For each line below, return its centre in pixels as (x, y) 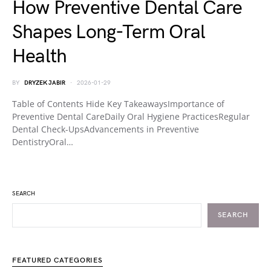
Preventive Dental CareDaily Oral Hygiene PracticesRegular (131, 117)
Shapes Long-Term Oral (109, 33)
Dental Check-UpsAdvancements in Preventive (106, 129)
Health (40, 57)
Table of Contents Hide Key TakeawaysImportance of (118, 104)
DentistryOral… (43, 142)
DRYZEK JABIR (45, 83)
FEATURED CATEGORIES (58, 261)
